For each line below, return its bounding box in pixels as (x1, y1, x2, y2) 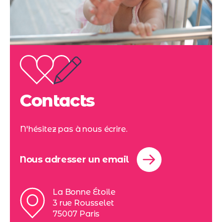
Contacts (20, 90, 95, 111)
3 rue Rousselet (53, 198, 114, 208)
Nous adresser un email (20, 154, 130, 165)
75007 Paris (53, 209, 100, 219)
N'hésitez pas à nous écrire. (20, 124, 127, 134)
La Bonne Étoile (53, 187, 115, 197)
